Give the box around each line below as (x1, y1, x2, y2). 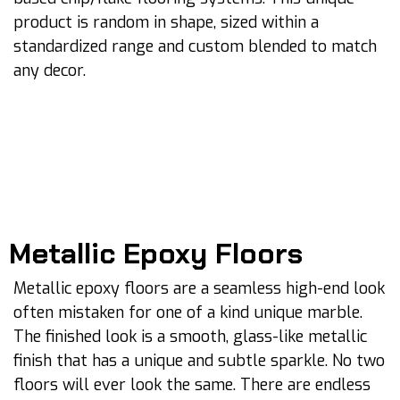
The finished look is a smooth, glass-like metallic (13, 326, 367, 347)
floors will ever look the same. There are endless (13, 374, 371, 396)
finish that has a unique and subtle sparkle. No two (13, 350, 385, 371)
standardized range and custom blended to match (13, 36, 377, 57)
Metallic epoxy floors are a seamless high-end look (13, 278, 385, 299)
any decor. (13, 60, 86, 81)
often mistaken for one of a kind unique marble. (13, 302, 362, 323)
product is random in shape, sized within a (13, 12, 319, 33)
